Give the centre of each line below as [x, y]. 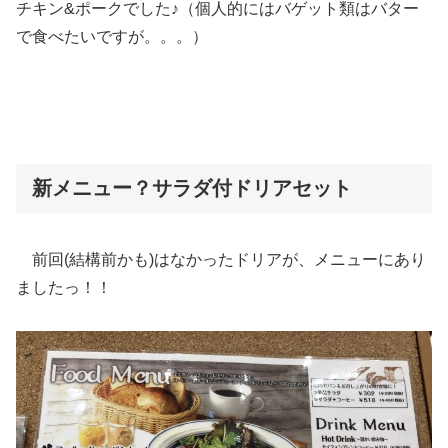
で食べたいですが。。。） [112, 36]
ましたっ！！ [64, 287]
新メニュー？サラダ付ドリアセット [192, 188]
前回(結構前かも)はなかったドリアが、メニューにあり [221, 259]
